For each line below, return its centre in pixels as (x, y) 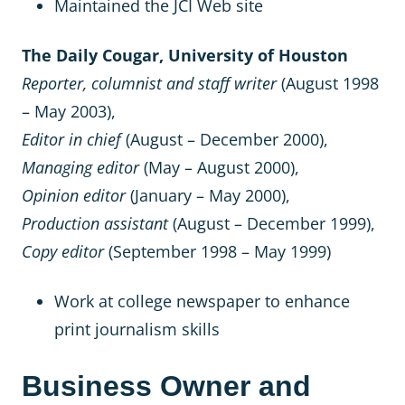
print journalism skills (137, 329)
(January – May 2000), (208, 195)
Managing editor (80, 167)
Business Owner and (166, 386)
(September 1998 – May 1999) (217, 251)
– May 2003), (69, 111)
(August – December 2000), (225, 139)
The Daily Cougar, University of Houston (185, 55)
